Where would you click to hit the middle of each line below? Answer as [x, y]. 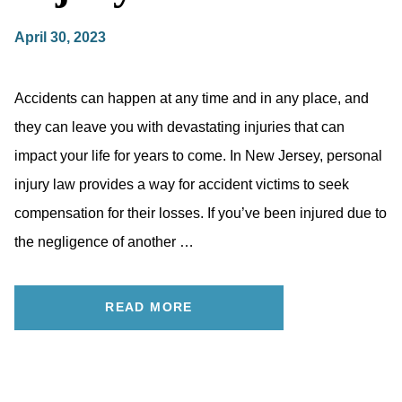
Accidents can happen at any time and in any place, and [192, 98]
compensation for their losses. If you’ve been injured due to [201, 213]
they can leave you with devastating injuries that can [179, 127]
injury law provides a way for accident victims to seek [182, 184]
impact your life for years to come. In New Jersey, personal [198, 155]
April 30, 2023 [60, 37]
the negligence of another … [104, 241]
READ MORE [149, 306]
